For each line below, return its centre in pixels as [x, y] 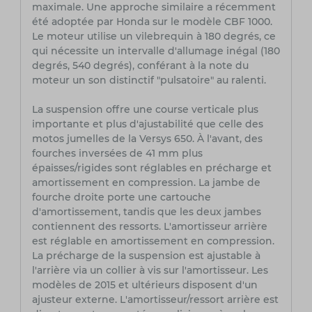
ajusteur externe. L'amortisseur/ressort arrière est [155, 300]
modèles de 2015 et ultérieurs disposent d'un [145, 285]
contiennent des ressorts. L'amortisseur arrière [149, 227]
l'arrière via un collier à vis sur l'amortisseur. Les [150, 271]
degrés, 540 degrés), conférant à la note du [140, 66]
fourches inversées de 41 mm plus [117, 154]
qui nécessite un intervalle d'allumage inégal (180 [156, 51]
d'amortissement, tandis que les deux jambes [146, 212]
